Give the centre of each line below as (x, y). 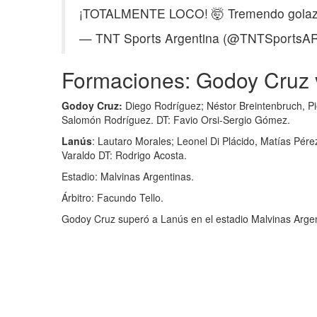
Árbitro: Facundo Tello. (113, 197)
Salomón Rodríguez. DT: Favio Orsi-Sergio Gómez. (176, 119)
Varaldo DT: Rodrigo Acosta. (124, 155)
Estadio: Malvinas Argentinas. (128, 176)
